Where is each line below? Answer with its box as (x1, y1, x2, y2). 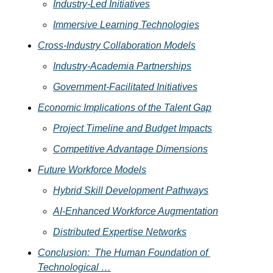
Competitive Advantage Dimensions (53, 144, 208, 154)
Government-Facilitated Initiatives (53, 82, 197, 92)
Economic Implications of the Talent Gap (38, 102, 211, 113)
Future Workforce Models (38, 165, 146, 175)
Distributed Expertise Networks (53, 227, 186, 237)
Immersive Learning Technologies (53, 19, 199, 30)
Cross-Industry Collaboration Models (38, 40, 196, 51)
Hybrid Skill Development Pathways (53, 185, 208, 196)
